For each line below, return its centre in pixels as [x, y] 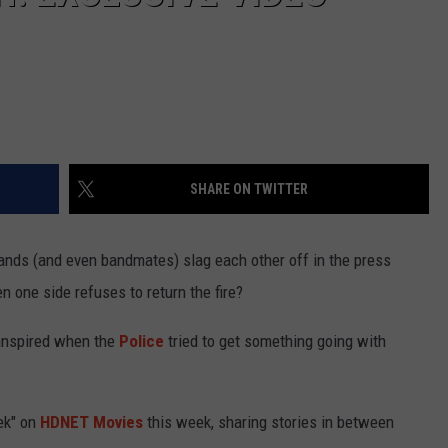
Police [141, 341]
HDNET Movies [91, 422]
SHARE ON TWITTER [249, 189]
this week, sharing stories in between [268, 422]
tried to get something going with [275, 341]
